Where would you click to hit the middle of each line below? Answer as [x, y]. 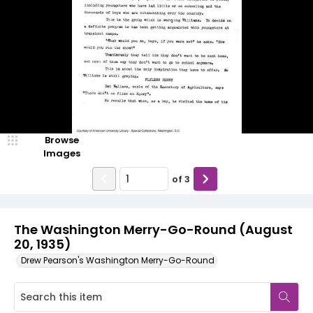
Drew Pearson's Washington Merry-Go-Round [118, 260]
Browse [61, 140]
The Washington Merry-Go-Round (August [153, 230]
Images [61, 153]
